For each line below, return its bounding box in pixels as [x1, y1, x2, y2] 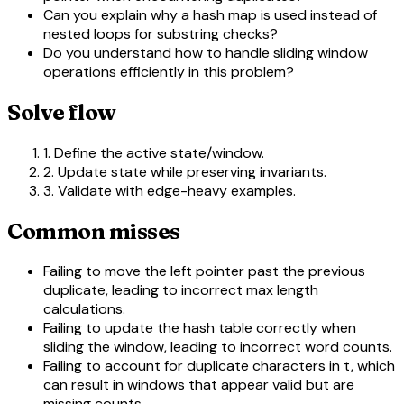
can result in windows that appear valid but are [43, 375, 354, 395]
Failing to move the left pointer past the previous [43, 262, 365, 281]
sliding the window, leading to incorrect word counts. [43, 337, 392, 357]
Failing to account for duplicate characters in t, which [43, 356, 395, 376]
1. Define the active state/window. [43, 142, 264, 162]
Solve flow [7, 98, 116, 125]
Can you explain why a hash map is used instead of [43, 5, 377, 24]
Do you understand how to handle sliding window [43, 42, 368, 62]
